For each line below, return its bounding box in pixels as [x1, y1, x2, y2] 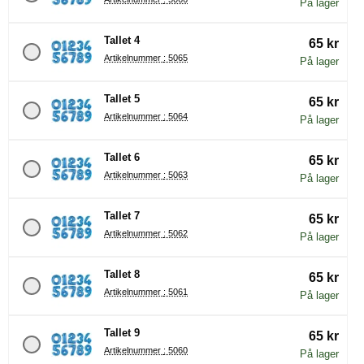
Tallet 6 [104, 150, 140, 163]
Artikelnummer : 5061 [163, 286, 188, 297]
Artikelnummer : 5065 [163, 52, 188, 63]
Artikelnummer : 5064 [163, 110, 188, 121]
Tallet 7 [104, 209, 140, 222]
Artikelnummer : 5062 [163, 227, 188, 238]
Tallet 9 [104, 326, 140, 339]
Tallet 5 [104, 92, 140, 105]
